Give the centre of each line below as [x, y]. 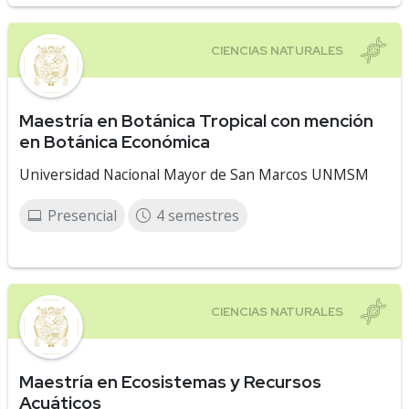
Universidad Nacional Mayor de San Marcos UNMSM [194, 174]
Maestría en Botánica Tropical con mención [196, 121]
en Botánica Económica [115, 142]
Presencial [82, 215]
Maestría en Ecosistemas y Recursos [170, 382]
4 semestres [198, 215]
